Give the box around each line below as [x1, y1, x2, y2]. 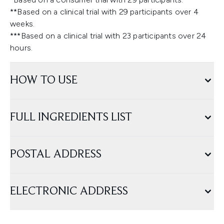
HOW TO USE [10, 74, 77, 86]
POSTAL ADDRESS [10, 148, 101, 160]
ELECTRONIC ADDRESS [10, 185, 128, 197]
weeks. [10, 19, 35, 28]
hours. [10, 43, 33, 52]
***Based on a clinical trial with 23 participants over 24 [10, 31, 206, 40]
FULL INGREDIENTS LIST [10, 111, 132, 123]
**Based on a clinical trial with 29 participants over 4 [10, 7, 199, 16]
